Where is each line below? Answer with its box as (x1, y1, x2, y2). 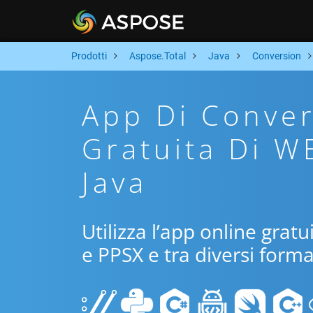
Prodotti (71, 50, 107, 61)
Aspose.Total (129, 50, 186, 61)
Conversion (252, 50, 301, 61)
